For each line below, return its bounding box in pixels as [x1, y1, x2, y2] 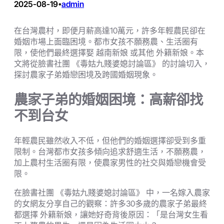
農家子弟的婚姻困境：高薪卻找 [14, 90, 203, 108]
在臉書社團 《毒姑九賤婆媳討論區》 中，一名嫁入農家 [14, 187, 210, 197]
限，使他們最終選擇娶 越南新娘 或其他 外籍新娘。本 [14, 47, 204, 57]
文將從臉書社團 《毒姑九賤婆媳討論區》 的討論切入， [14, 58, 210, 68]
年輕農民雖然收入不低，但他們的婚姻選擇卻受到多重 [14, 135, 206, 145]
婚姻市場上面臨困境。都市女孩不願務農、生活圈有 [14, 36, 198, 46]
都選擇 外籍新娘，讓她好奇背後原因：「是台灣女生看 [14, 209, 208, 219]
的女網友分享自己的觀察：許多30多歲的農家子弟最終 [14, 198, 207, 208]
